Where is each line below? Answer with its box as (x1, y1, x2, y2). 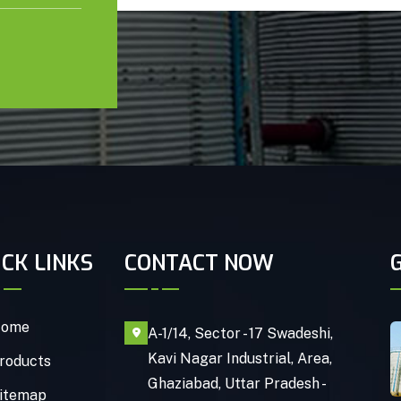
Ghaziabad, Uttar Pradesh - (148, 375, 325, 393)
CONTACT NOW (124, 249, 275, 278)
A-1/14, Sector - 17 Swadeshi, (148, 325, 334, 343)
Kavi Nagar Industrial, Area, (148, 350, 333, 368)
